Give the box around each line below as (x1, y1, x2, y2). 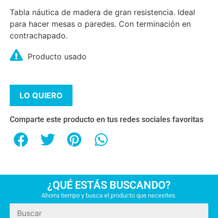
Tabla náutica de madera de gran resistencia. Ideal (10, 7, 195, 18)
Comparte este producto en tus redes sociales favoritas (10, 115, 203, 125)
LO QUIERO (19, 91, 63, 101)
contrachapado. (10, 31, 68, 41)
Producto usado (28, 52, 87, 62)
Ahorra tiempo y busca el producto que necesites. (41, 192, 177, 200)
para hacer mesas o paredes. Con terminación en (10, 19, 191, 29)
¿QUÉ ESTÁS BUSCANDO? (47, 179, 171, 192)
